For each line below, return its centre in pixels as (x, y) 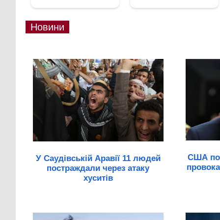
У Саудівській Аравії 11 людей (98, 158)
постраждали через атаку (98, 168)
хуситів (98, 178)
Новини (47, 27)
